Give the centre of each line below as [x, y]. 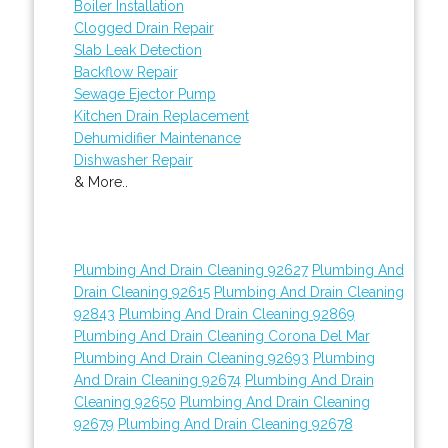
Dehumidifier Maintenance [157, 137]
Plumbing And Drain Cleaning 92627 [190, 269]
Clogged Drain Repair [143, 27]
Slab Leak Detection [137, 49]
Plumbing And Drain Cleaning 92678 [235, 423]
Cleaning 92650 [124, 401]
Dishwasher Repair [133, 159]
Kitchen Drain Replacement [161, 115]
